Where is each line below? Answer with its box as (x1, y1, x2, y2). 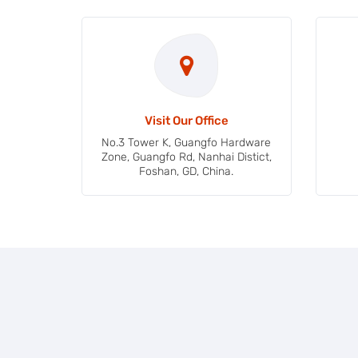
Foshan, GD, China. (139, 164, 234, 178)
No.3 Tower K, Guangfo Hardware (101, 135, 272, 149)
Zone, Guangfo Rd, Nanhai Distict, (101, 149, 272, 164)
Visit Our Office (144, 113, 229, 128)
